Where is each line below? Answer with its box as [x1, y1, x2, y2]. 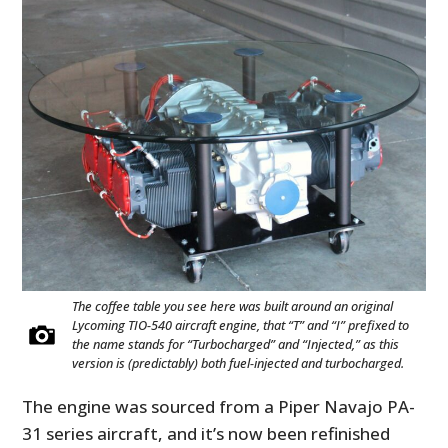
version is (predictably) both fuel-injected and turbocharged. [72, 353, 405, 372]
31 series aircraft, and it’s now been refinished [22, 421, 391, 445]
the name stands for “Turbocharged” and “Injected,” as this [72, 334, 400, 353]
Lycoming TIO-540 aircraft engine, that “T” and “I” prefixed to [72, 315, 410, 334]
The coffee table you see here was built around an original [72, 296, 394, 315]
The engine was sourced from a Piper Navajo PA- [22, 394, 416, 418]
